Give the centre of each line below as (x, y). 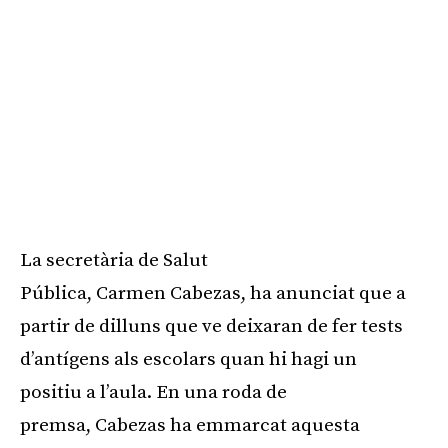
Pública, (58, 293)
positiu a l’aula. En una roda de (153, 392)
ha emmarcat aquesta (263, 425)
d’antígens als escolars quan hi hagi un (188, 359)
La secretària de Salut (114, 260)
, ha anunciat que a (323, 293)
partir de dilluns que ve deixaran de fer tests (211, 326)
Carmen (131, 293)
